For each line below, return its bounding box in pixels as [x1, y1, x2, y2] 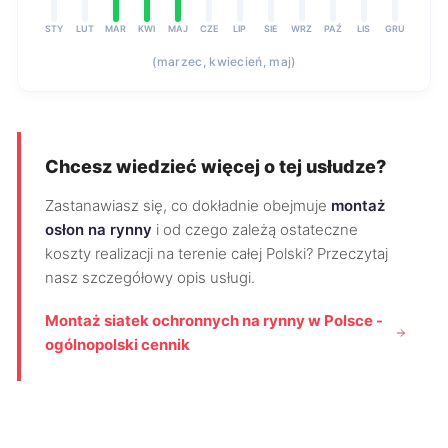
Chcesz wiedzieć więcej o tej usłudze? [45, 156, 386, 177]
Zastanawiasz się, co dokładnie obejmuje [45, 196, 331, 215]
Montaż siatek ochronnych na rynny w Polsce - [45, 311, 383, 330]
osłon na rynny [45, 220, 152, 239]
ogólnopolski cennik [45, 335, 190, 354]
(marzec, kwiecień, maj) [151, 54, 297, 69]
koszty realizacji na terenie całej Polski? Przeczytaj [45, 244, 388, 263]
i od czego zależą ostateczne [152, 220, 358, 239]
